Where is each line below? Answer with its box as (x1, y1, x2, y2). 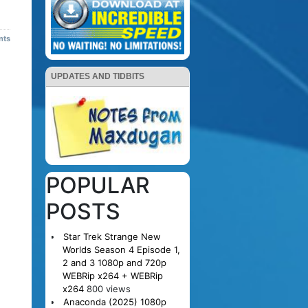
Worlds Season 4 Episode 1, (62, 243, 180, 255)
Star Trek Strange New (63, 230, 161, 242)
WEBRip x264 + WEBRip (62, 269, 163, 281)
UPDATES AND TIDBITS (51, 71, 144, 81)
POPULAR (46, 171, 150, 199)
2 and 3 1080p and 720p (62, 256, 166, 268)
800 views (86, 283, 131, 294)
